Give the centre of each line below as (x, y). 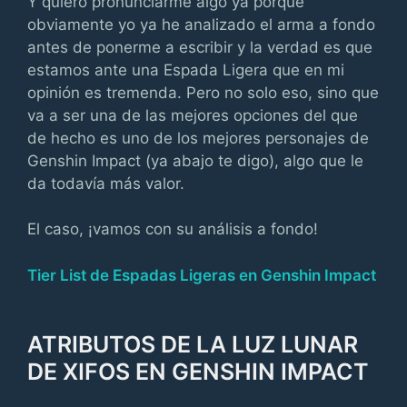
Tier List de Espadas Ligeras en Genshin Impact (202, 275)
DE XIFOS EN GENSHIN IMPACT (198, 371)
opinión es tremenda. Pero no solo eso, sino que (203, 92)
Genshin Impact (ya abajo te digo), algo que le (195, 160)
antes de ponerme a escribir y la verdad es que (200, 47)
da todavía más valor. (106, 183)
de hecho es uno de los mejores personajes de (198, 138)
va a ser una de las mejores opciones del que (193, 115)
